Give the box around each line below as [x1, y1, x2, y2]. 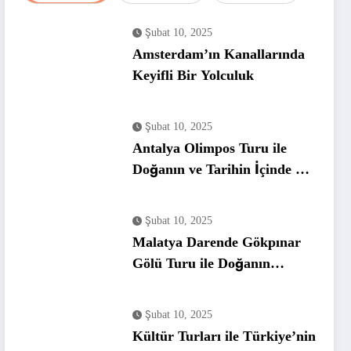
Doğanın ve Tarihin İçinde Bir [132, 161, 316, 177]
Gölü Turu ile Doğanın [132, 255, 271, 271]
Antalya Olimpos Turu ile [132, 139, 288, 156]
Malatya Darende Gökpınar [132, 233, 302, 250]
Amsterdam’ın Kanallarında [132, 45, 306, 62]
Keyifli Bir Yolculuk [132, 67, 255, 83]
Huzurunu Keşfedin [132, 276, 254, 292]
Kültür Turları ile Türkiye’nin [132, 327, 317, 344]
